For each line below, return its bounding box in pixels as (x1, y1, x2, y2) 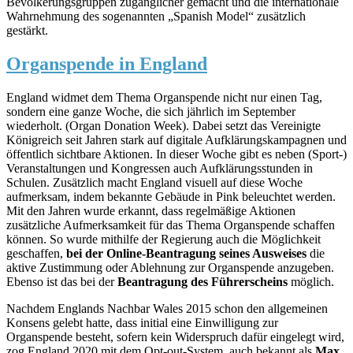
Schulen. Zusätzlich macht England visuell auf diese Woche (6, 175, 303, 189)
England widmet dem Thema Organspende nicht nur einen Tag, (6, 90, 322, 104)
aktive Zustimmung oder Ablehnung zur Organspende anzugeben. (6, 260, 334, 274)
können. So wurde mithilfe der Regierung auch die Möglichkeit (6, 232, 321, 246)
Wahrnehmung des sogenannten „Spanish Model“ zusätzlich (6, 9, 306, 24)
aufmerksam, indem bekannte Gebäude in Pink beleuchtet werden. (6, 189, 336, 203)
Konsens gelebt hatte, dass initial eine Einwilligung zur (6, 315, 278, 329)
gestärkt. (6, 24, 48, 38)
